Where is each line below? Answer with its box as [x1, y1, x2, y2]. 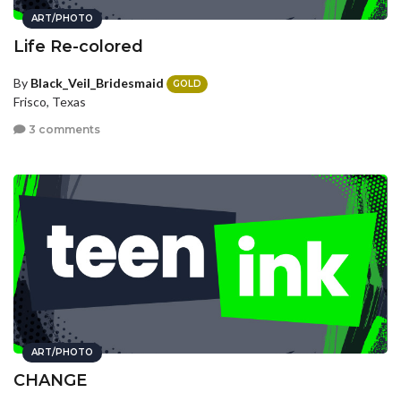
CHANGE [13, 370, 87, 390]
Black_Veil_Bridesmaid [30, 74, 164, 90]
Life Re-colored [13, 36, 143, 56]
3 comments [26, 123, 100, 137]
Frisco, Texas [13, 93, 86, 109]
